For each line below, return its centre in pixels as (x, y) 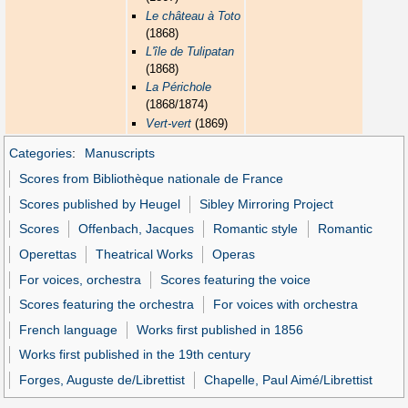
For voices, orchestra (81, 279)
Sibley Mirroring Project (267, 204)
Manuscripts (119, 153)
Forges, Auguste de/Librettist (102, 380)
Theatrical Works (145, 254)
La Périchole (179, 87)
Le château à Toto (194, 15)
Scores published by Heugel (100, 204)
